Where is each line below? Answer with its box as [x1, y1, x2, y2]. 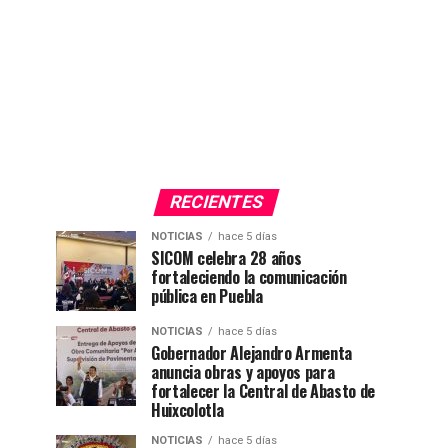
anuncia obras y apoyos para [151, 360, 335, 385]
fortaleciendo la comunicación [151, 265, 347, 290]
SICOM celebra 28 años [151, 246, 302, 271]
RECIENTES [166, 192, 266, 213]
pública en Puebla [151, 284, 263, 309]
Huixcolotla [151, 398, 224, 423]
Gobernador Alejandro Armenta [151, 341, 353, 366]
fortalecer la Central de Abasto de [151, 379, 376, 404]
